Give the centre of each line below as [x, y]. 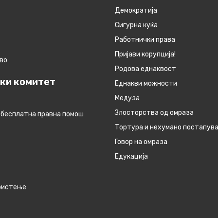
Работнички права [145, 40]
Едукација [131, 157]
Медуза [127, 98]
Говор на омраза [141, 142]
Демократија [136, 11]
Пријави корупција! [145, 54]
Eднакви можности [146, 84]
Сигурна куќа [136, 25]
